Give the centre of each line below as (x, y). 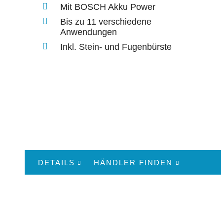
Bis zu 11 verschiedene (106, 21)
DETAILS (56, 162)
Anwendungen (89, 32)
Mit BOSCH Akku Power (108, 7)
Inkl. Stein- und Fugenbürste (116, 47)
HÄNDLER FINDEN (133, 162)
